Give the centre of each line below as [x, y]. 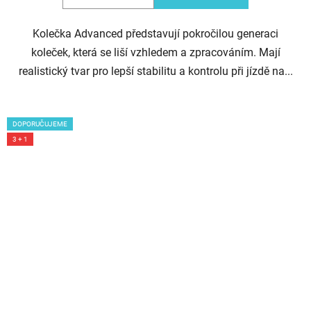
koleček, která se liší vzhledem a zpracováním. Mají [155, 53]
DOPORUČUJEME [40, 124]
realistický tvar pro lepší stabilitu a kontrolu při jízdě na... [155, 72]
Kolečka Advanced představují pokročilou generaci [155, 34]
